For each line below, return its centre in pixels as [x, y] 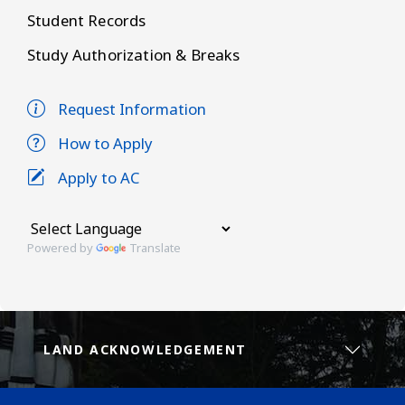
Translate [155, 248]
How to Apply [105, 144]
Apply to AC [99, 178]
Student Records [87, 21]
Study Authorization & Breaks [134, 55]
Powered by [61, 248]
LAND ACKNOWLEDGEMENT [145, 350]
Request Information [132, 109]
